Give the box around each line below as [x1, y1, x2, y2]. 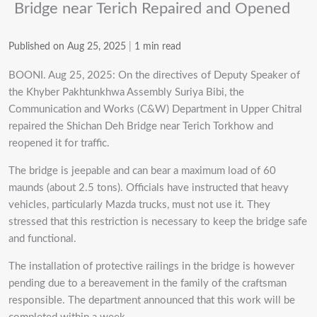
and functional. [8, 233, 76, 244]
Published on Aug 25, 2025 [8, 41, 126, 52]
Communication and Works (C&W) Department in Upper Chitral [8, 103, 302, 115]
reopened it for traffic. [8, 137, 110, 149]
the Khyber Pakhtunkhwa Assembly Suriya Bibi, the [8, 86, 244, 98]
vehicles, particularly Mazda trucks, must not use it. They [8, 199, 270, 210]
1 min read [134, 41, 181, 52]
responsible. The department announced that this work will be [8, 294, 295, 306]
